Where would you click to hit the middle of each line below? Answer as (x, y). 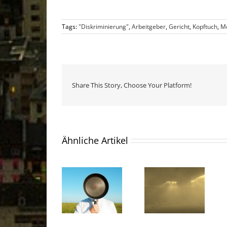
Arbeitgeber (149, 27)
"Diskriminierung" (104, 27)
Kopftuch (205, 27)
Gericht (179, 27)
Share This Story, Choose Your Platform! (132, 85)
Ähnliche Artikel (95, 140)
